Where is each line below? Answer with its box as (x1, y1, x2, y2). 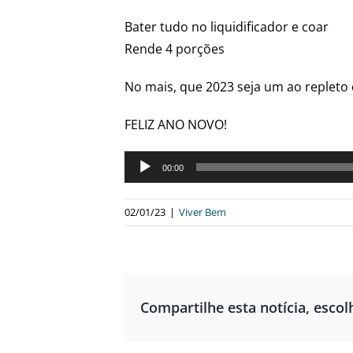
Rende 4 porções (124, 39, 225, 58)
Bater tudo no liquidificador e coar (124, 17, 329, 35)
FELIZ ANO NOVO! (124, 115, 228, 133)
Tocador (124, 152, 174, 170)
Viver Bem (179, 204, 227, 219)
